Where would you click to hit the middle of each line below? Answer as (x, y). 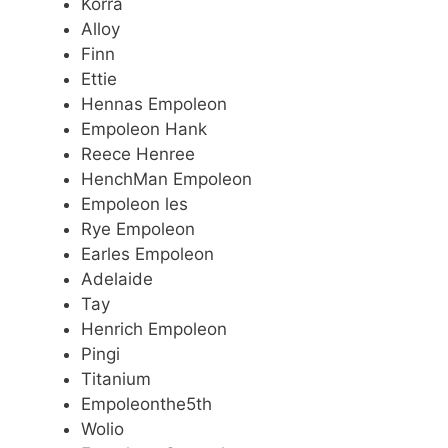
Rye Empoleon (138, 228)
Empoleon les (134, 203)
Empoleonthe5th (146, 403)
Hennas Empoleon (154, 103)
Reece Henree (138, 153)
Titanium (116, 378)
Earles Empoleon (147, 253)
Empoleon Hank (144, 128)
